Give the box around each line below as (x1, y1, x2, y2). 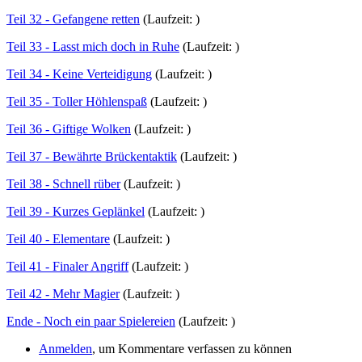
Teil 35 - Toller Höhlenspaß (6, 94, 147, 108)
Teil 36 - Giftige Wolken (6, 121, 131, 136)
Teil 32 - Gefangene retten (6, 11, 140, 26)
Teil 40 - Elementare (6, 231, 110, 246)
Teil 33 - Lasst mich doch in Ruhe (6, 39, 179, 53)
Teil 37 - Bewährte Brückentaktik (6, 149, 177, 163)
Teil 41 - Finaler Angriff (6, 259, 128, 273)
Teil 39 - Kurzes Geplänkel (6, 204, 145, 218)
